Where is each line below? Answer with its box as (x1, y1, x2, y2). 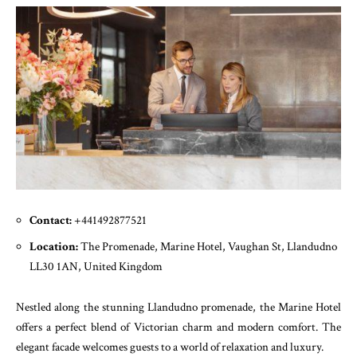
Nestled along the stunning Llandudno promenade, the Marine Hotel (16, 299, 341, 315)
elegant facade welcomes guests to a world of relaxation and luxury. (16, 339, 324, 355)
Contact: (29, 212, 74, 228)
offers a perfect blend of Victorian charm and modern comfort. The (16, 319, 341, 335)
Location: (29, 239, 80, 255)
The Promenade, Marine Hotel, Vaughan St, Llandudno (80, 239, 337, 255)
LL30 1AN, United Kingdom (29, 259, 163, 275)
